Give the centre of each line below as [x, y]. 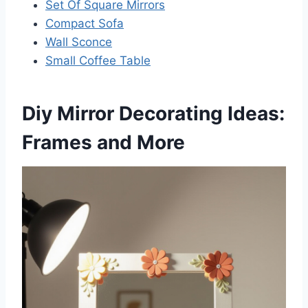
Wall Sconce [79, 42]
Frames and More [103, 143]
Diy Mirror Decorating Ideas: [153, 114]
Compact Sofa [85, 24]
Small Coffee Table [98, 61]
